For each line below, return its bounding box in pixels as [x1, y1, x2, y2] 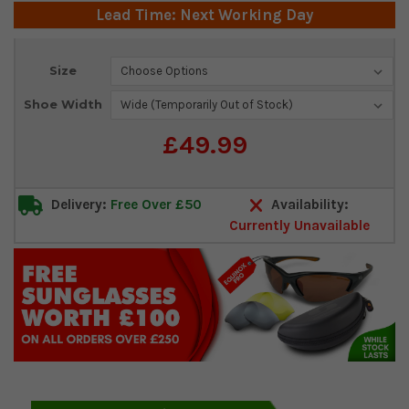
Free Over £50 [110, 196, 202, 214]
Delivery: [47, 196, 110, 214]
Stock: [16, 75, 54, 90]
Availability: [267, 196, 349, 214]
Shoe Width [23, 97, 102, 112]
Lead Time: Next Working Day [96, 6, 313, 25]
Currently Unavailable [228, 217, 370, 235]
